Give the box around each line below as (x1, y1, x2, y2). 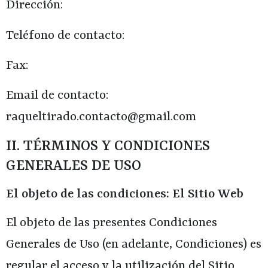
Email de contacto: (6, 89, 109, 103)
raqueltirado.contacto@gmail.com (6, 110, 196, 125)
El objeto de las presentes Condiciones (6, 215, 217, 230)
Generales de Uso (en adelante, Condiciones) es (6, 237, 261, 252)
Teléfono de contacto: (6, 28, 125, 43)
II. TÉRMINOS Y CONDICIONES (6, 138, 210, 155)
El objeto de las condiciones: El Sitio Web (6, 187, 243, 202)
